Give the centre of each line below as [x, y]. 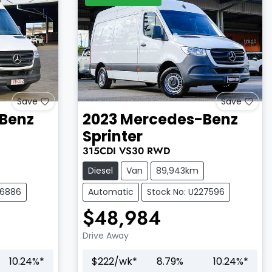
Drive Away [105, 235]
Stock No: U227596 [185, 192]
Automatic [110, 192]
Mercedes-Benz [179, 119]
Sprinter [112, 136]
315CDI [99, 151]
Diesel [100, 170]
